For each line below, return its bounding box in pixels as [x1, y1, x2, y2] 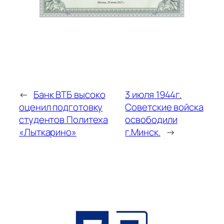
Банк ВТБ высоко [33, 88, 105, 101]
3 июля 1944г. [125, 88, 182, 101]
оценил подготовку [19, 100, 103, 114]
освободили [125, 113, 177, 126]
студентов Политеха [19, 113, 108, 126]
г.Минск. [125, 125, 160, 139]
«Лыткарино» [19, 125, 76, 139]
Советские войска [125, 100, 203, 114]
